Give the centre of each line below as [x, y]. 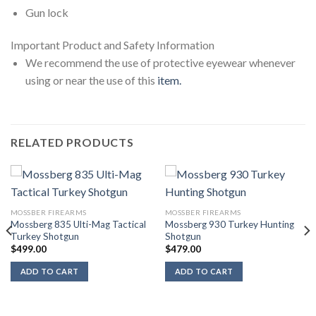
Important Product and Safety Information [113, 44]
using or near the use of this [91, 80]
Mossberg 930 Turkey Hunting [229, 224]
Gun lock [47, 12]
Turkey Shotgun [44, 236]
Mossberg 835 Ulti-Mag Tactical [78, 224]
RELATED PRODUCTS [72, 142]
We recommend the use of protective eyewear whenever [160, 62]
